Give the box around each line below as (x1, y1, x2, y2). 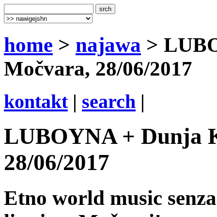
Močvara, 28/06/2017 (4, 57, 192, 80)
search (82, 90, 136, 112)
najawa (76, 33, 141, 56)
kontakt (4, 90, 68, 112)
